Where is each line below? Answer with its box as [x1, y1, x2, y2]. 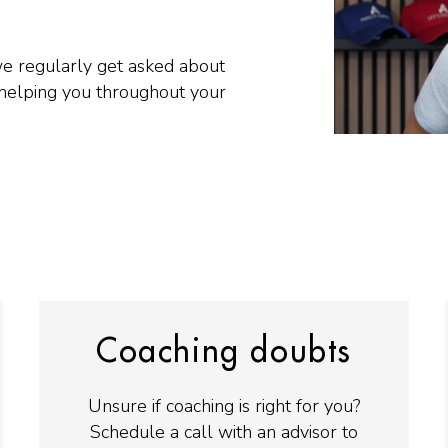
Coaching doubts [95, 335, 352, 368]
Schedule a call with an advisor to [89, 419, 358, 444]
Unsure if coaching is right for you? [87, 393, 360, 418]
